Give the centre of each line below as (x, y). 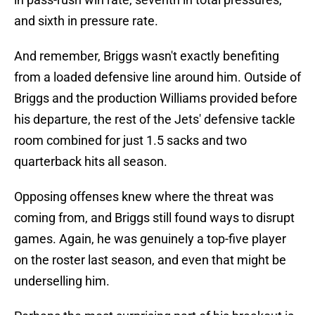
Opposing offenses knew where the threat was (144, 197)
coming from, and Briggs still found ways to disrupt (154, 218)
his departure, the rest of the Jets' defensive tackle (155, 120)
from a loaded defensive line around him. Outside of (157, 77)
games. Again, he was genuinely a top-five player (150, 239)
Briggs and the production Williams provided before (156, 98)
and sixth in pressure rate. (86, 21)
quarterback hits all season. (91, 162)
